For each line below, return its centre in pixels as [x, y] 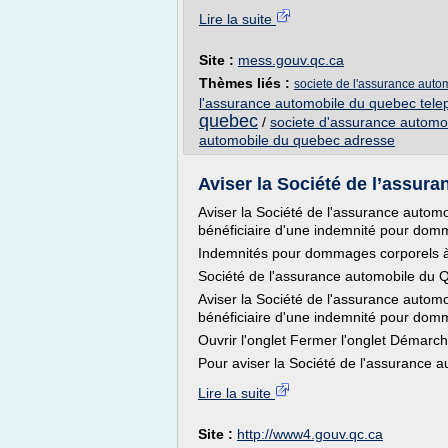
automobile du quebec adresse [297, 140]
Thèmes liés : [246, 83]
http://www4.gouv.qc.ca [310, 434]
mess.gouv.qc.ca [291, 60]
